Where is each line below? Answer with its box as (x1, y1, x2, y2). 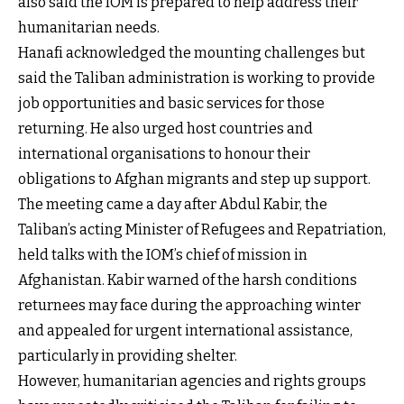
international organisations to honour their (18, 144, 310, 162)
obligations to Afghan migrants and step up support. (18, 170, 371, 188)
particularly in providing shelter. (18, 346, 237, 364)
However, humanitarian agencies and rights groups (18, 372, 366, 390)
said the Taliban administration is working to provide (18, 69, 375, 87)
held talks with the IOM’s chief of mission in (18, 245, 308, 263)
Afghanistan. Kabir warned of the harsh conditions (18, 271, 357, 289)
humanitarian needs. (18, 18, 160, 36)
